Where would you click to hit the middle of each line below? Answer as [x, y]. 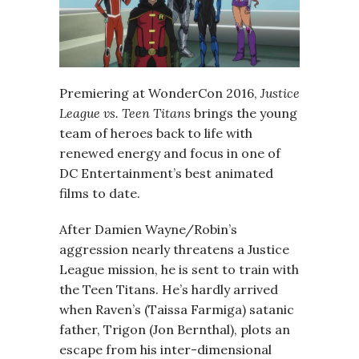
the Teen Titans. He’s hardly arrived [169, 289]
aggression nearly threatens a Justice [174, 249]
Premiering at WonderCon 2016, [160, 93]
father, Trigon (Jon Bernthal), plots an [175, 329]
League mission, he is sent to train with [179, 269]
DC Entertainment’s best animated [166, 173]
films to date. [100, 193]
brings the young [244, 113]
